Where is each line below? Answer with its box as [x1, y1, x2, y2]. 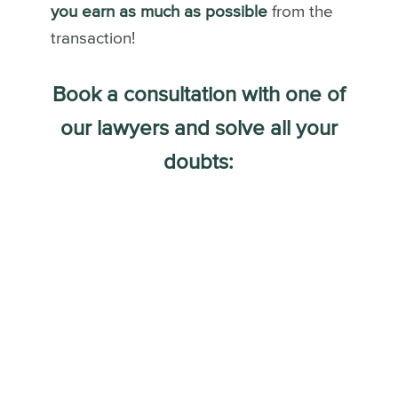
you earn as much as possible [50, 4, 267, 21]
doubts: [163, 152, 235, 174]
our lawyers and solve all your [60, 118, 338, 140]
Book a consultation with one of [52, 84, 346, 107]
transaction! [50, 30, 135, 48]
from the [267, 4, 333, 21]
